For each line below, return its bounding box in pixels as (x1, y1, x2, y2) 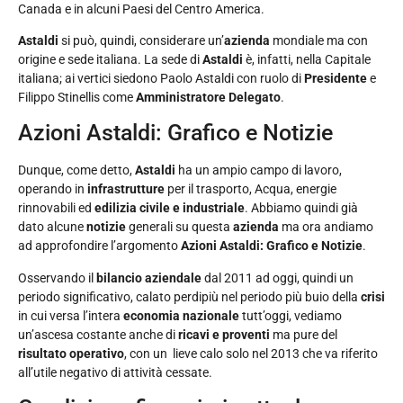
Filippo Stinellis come (18, 89, 136, 104)
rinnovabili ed (18, 201, 94, 216)
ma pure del (270, 327, 337, 342)
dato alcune (18, 219, 86, 235)
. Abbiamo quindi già (245, 201, 358, 216)
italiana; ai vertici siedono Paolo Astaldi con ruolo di (18, 70, 301, 85)
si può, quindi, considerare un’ (58, 32, 224, 48)
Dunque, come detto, (18, 163, 135, 178)
